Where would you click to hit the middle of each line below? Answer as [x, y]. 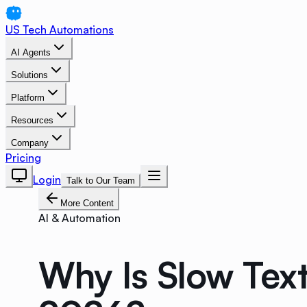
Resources [32, 120]
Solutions [29, 75]
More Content [87, 203]
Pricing [23, 158]
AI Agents [31, 52]
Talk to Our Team [101, 181]
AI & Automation [79, 218]
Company [30, 143]
